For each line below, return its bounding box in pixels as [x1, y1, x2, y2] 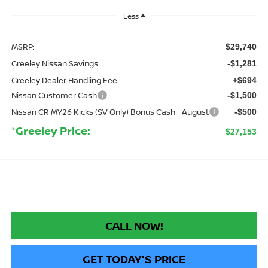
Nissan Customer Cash [11, 90, 97, 101]
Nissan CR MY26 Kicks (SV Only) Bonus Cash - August [11, 106, 209, 118]
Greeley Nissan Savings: [11, 58, 100, 69]
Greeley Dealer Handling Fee [11, 75, 117, 86]
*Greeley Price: [11, 123, 90, 138]
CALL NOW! [105, 218, 163, 233]
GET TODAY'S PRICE [83, 252, 185, 267]
